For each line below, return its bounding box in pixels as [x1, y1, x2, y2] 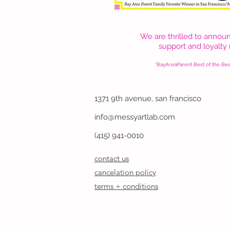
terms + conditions [94, 181, 158, 191]
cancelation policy [94, 167, 156, 177]
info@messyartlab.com [94, 112, 175, 122]
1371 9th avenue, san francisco [94, 94, 201, 103]
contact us [94, 154, 129, 163]
